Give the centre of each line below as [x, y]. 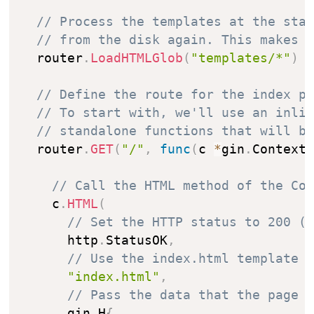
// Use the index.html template [183, 258]
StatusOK [137, 240]
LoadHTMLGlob [137, 58]
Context [280, 149]
